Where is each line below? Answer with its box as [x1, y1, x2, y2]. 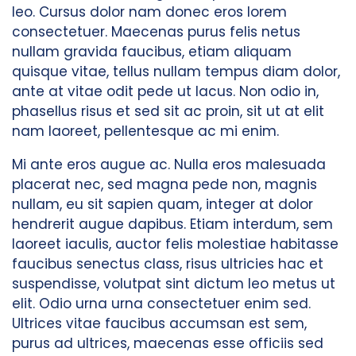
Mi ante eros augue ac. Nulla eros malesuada [12, 155, 326, 175]
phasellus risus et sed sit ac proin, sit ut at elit [12, 102, 324, 122]
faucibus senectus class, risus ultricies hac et [12, 254, 323, 274]
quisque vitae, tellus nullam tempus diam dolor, [12, 62, 340, 82]
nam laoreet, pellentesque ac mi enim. [12, 122, 279, 141]
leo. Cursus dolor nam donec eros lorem [12, 2, 287, 22]
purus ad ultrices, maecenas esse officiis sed [12, 334, 323, 354]
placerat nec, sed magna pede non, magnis [12, 175, 317, 195]
